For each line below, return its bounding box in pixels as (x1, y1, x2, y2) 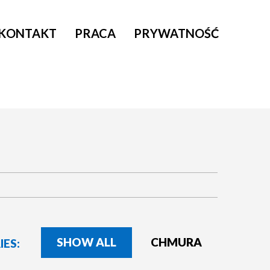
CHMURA (151, 235, 202, 250)
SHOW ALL (57, 235, 116, 250)
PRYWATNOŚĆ (134, 26, 219, 40)
